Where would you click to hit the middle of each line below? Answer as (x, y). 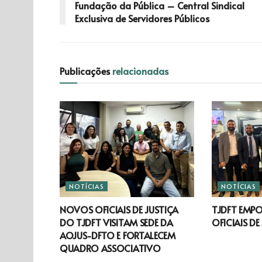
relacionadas (140, 70)
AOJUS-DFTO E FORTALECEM (118, 235)
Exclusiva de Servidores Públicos (142, 18)
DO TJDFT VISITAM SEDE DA (116, 223)
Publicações (86, 70)
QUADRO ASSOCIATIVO (110, 248)
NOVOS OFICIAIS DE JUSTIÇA (119, 210)
